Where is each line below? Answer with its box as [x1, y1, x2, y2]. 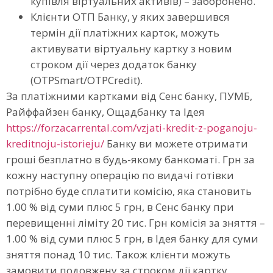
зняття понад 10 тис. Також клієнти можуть [6, 247, 230, 262]
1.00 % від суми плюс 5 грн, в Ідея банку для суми [6, 232, 258, 246]
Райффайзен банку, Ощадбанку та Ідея [6, 105, 205, 119]
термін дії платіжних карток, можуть [30, 26, 219, 40]
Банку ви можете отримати [104, 136, 248, 151]
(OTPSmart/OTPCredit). [30, 73, 143, 88]
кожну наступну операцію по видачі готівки [6, 168, 234, 183]
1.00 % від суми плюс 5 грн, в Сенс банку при [6, 200, 234, 214]
